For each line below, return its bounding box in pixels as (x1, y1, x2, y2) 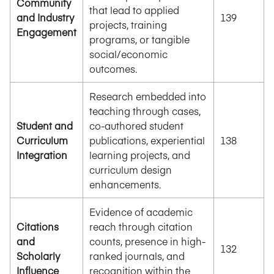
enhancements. (89, 177, 161, 191)
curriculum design (89, 162, 172, 176)
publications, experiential (89, 133, 205, 147)
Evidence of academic (89, 204, 193, 218)
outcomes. (89, 61, 137, 75)
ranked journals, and (89, 248, 185, 262)
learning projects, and (89, 147, 190, 161)
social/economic (89, 46, 168, 61)
